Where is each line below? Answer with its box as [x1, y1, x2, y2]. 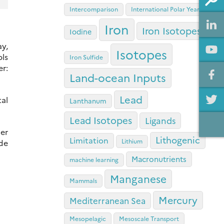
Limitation [69, 134, 108, 146]
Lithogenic [155, 133, 200, 146]
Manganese [110, 171, 166, 186]
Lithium [121, 136, 142, 145]
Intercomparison [69, 4, 118, 13]
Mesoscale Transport [119, 214, 179, 223]
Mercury [158, 193, 197, 207]
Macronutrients [131, 153, 186, 164]
